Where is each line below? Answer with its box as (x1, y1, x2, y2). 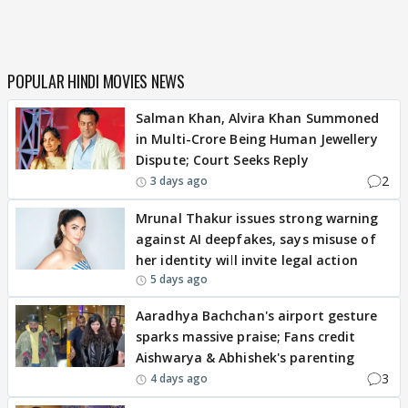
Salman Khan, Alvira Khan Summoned (136, 109, 380, 127)
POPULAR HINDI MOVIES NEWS (7, 69, 185, 94)
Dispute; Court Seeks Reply (136, 151, 309, 169)
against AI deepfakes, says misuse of (136, 230, 376, 249)
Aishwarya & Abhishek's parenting (136, 349, 355, 367)
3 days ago (150, 172, 208, 189)
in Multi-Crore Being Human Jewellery (136, 130, 378, 148)
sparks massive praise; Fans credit (136, 328, 356, 346)
